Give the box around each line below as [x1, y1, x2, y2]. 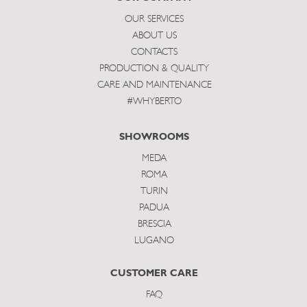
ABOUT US [132, 31, 177, 41]
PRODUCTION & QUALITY [99, 64, 209, 74]
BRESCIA [137, 219, 171, 230]
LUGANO [134, 236, 174, 246]
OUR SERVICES [125, 14, 184, 25]
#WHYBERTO [127, 97, 182, 107]
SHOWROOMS [119, 132, 189, 142]
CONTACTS [131, 47, 177, 58]
